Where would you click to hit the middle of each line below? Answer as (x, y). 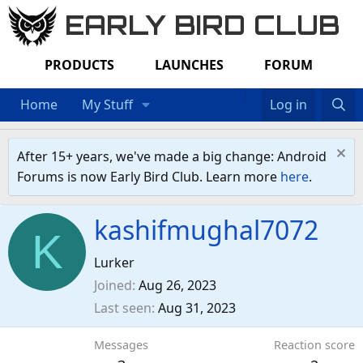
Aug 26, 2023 (177, 286)
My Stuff (107, 104)
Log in (289, 104)
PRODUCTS (79, 64)
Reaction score (314, 345)
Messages (121, 345)
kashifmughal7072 (206, 230)
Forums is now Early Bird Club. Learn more (149, 176)
